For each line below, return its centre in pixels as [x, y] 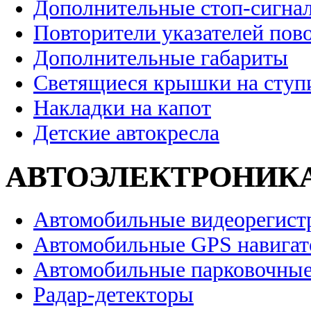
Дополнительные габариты [161, 58]
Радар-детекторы [114, 295]
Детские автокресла [126, 133]
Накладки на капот [122, 108]
